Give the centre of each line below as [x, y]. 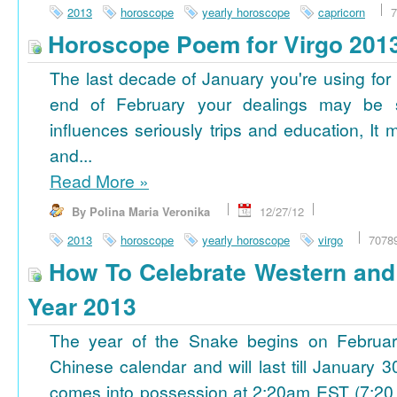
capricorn [342, 12]
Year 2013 [82, 305]
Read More [94, 180]
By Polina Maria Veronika [141, 211]
